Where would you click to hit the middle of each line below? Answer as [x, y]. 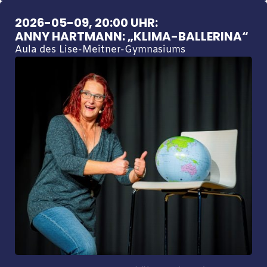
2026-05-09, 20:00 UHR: [86, 22]
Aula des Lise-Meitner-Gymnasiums [100, 50]
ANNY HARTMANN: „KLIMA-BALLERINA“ [131, 36]
